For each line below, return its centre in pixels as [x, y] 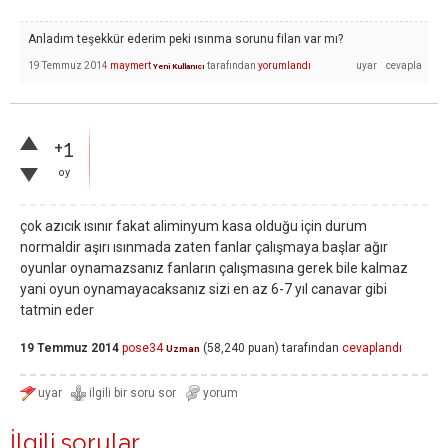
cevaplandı [372, 348]
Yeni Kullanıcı [179, 66]
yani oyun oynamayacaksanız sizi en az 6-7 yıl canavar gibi [203, 289]
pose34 [142, 348]
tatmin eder [57, 310]
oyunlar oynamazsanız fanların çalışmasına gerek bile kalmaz [214, 268]
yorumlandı [284, 65]
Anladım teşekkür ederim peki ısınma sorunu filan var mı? [185, 39]
